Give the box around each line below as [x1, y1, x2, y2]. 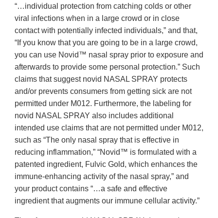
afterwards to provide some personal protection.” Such [15, 63, 200, 72]
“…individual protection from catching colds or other [15, 2, 191, 11]
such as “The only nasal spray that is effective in [15, 136, 179, 145]
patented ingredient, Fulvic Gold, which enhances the [15, 160, 198, 169]
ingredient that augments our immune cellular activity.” [15, 197, 200, 205]
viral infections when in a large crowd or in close [15, 14, 180, 23]
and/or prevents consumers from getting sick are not [15, 87, 192, 96]
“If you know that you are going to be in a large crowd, [15, 38, 198, 47]
